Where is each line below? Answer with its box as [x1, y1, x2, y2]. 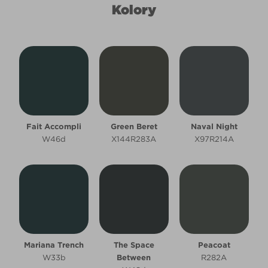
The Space [113, 240, 154, 249]
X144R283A [111, 134, 157, 144]
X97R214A [194, 134, 234, 144]
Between [117, 252, 151, 262]
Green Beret [110, 121, 157, 131]
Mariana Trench [24, 240, 84, 249]
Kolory [112, 2, 156, 17]
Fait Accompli [26, 121, 81, 131]
